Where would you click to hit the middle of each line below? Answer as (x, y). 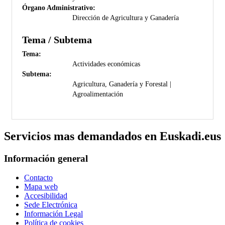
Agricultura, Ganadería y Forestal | (122, 84)
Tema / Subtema (57, 39)
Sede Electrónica (51, 205)
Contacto (38, 178)
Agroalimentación (98, 94)
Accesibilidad (46, 196)
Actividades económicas (106, 64)
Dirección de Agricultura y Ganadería (126, 17)
